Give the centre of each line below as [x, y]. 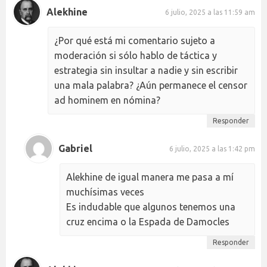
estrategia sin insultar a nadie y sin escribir [146, 71]
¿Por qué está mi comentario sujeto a [135, 41]
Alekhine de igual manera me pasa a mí [150, 177]
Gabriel [75, 148]
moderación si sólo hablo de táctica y [136, 56]
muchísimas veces [105, 192]
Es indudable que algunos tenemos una [151, 207]
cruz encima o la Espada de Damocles [148, 222]
